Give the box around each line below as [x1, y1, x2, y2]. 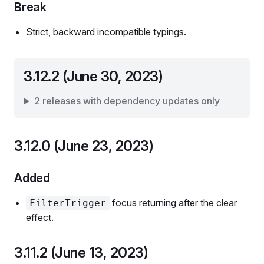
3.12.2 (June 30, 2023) [24, 68, 163, 85]
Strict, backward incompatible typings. [26, 26, 186, 38]
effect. [26, 212, 54, 223]
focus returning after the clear [110, 197, 237, 209]
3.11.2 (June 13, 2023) [14, 244, 148, 261]
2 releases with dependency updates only [34, 95, 220, 107]
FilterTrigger [29, 197, 106, 209]
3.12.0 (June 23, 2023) [14, 137, 154, 154]
